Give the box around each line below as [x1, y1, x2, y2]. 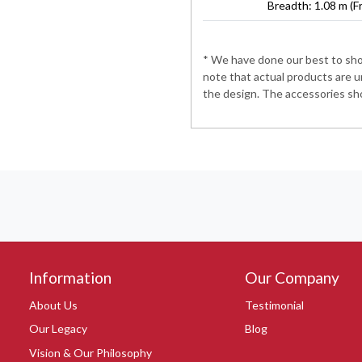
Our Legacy [29, 322, 87, 336]
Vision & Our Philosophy [29, 345, 152, 360]
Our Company [244, 267, 339, 287]
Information [29, 267, 112, 287]
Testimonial [244, 297, 304, 312]
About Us [29, 297, 78, 312]
